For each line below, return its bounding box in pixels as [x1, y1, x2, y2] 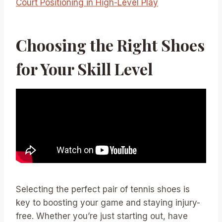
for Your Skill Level [16, 58, 153, 79]
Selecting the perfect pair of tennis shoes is [16, 184, 190, 194]
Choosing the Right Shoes [16, 34, 205, 55]
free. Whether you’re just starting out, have [16, 211, 188, 221]
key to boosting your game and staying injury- [16, 198, 200, 208]
